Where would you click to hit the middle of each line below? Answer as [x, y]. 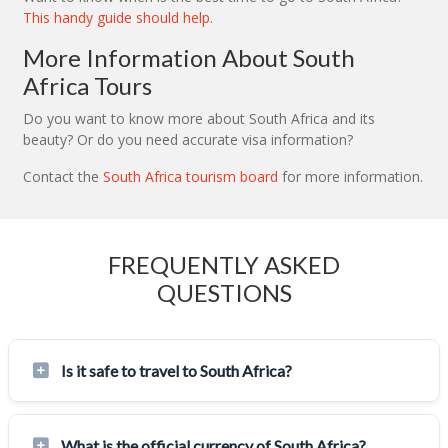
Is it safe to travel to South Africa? [176, 371]
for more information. [350, 177]
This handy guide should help [116, 18]
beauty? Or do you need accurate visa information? [188, 140]
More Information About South [189, 58]
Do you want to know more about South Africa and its [199, 119]
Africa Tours [87, 86]
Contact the [63, 177]
